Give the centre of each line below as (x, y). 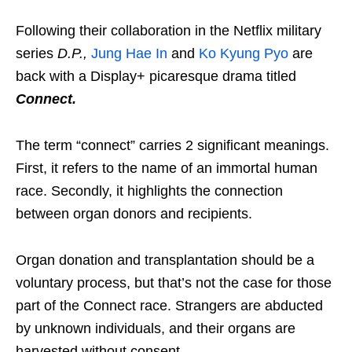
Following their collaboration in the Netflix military (169, 31)
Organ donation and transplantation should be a (165, 260)
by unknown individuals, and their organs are (156, 329)
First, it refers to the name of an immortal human (167, 169)
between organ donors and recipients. (134, 214)
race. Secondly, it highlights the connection (149, 191)
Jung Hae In (129, 54)
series (37, 54)
